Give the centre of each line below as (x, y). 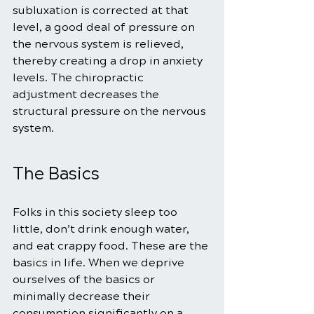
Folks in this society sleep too (96, 212)
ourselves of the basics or (85, 280)
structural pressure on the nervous (111, 111)
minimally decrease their (83, 296)
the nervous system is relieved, (100, 44)
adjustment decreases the (87, 95)
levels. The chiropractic (80, 78)
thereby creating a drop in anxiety (109, 61)
